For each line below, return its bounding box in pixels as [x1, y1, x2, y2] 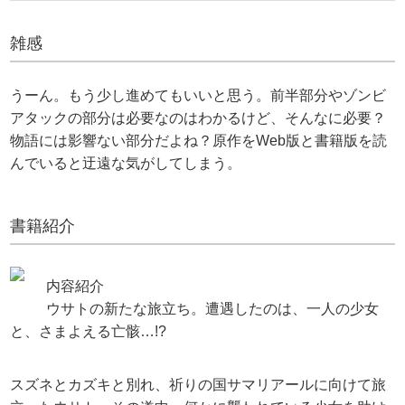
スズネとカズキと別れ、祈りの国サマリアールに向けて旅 [10, 376, 387, 392]
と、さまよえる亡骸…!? [10, 324, 167, 340]
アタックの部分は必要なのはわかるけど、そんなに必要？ [10, 110, 387, 127]
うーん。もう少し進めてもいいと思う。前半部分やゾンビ [10, 88, 387, 104]
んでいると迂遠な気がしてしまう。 [10, 155, 242, 172]
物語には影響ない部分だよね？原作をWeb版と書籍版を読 [10, 133, 388, 149]
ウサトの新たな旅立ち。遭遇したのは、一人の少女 [46, 301, 380, 317]
